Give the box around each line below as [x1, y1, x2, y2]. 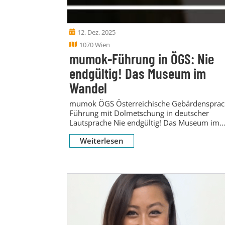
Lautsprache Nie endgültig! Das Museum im [69, 117, 219, 128]
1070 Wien [79, 40, 110, 49]
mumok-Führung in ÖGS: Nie [69, 49, 214, 67]
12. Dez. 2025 [77, 27, 116, 37]
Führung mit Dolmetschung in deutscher [69, 107, 209, 118]
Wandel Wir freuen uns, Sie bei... [69, 127, 181, 137]
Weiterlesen [80, 135, 124, 146]
